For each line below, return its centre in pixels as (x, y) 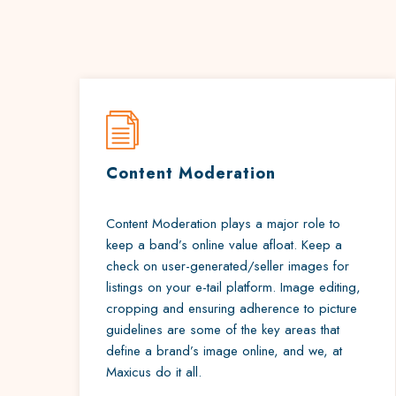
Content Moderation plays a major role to (223, 224)
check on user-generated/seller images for (227, 266)
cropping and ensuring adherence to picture (231, 308)
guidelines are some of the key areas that (222, 330)
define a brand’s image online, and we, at (224, 351)
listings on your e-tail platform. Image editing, (233, 287)
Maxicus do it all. (153, 372)
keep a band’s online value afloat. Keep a (224, 245)
